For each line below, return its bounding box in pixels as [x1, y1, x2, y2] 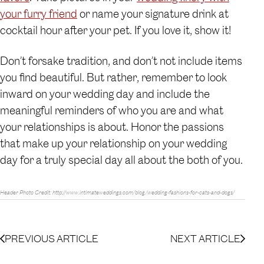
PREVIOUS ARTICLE [5, 233, 98, 245]
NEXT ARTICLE [170, 233, 240, 245]
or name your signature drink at [80, 7, 229, 21]
